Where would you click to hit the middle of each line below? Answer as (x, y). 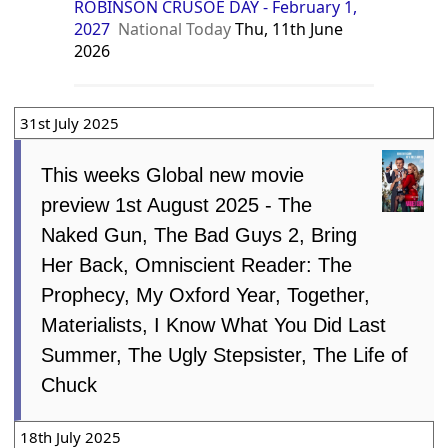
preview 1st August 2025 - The (177, 204)
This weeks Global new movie (173, 174)
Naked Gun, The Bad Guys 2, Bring (199, 234)
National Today (175, 28)
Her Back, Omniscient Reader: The (197, 264)
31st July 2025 (70, 122)
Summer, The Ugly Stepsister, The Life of (225, 354)
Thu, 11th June (287, 28)
